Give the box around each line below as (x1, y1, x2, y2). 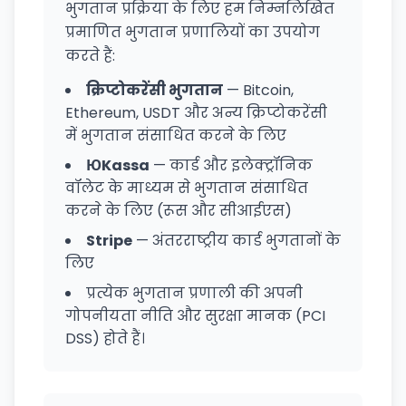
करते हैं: (65, 45, 115, 66)
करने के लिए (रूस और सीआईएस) (65, 200, 292, 221)
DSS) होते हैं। (65, 328, 145, 349)
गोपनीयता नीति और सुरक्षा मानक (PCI (65, 305, 325, 326)
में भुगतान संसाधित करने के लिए (65, 125, 286, 146)
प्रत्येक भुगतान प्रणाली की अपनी (86, 283, 303, 304)
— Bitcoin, (223, 80, 294, 101)
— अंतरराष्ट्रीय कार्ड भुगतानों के (132, 230, 341, 251)
